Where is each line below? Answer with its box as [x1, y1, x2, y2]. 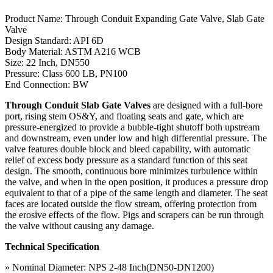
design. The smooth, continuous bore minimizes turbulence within [5, 165, 258, 176]
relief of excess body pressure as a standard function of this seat [5, 154, 247, 165]
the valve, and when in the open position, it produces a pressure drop [5, 176, 268, 187]
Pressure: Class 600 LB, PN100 [5, 68, 127, 79]
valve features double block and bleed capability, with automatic [5, 143, 250, 154]
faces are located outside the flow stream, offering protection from [5, 198, 257, 209]
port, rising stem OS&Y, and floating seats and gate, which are [5, 110, 244, 121]
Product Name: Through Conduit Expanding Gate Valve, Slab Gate [5, 13, 264, 24]
